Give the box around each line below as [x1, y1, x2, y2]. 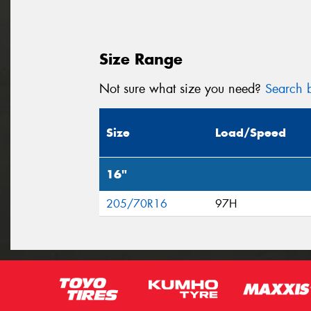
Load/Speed [215, 125, 286, 141]
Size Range [99, 49, 183, 69]
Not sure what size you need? [99, 80, 265, 97]
